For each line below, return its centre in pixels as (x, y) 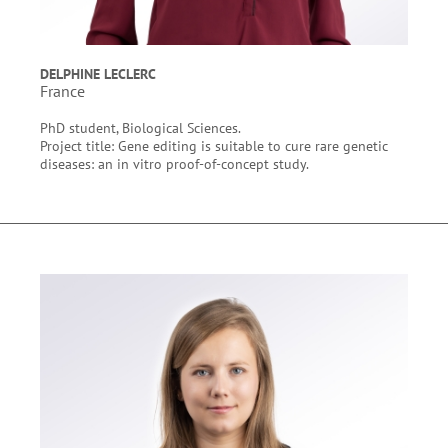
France (62, 91)
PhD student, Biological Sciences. (140, 127)
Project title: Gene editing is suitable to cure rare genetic (214, 145)
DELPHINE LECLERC (98, 73)
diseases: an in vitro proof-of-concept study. (176, 163)
